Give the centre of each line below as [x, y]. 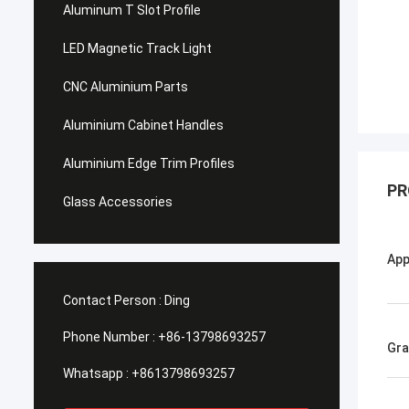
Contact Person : [112, 300]
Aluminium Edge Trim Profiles [149, 163]
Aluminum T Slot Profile [132, 10]
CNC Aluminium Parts [126, 87]
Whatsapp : [96, 373]
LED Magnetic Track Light [137, 48]
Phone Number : [109, 337]
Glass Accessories [118, 202]
